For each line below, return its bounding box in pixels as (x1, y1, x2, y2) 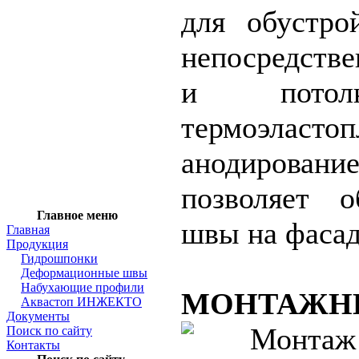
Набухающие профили (21, 280, 144, 294)
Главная (6, 223, 50, 236)
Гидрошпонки (21, 252, 98, 265)
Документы (6, 309, 70, 323)
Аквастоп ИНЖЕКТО (21, 295, 142, 309)
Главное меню (36, 208, 118, 222)
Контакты (6, 338, 60, 352)
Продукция (6, 237, 68, 251)
